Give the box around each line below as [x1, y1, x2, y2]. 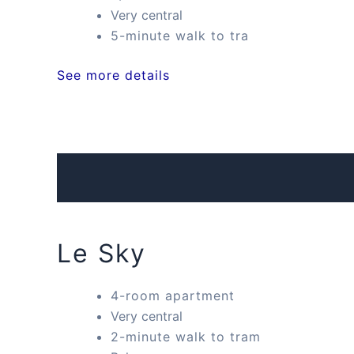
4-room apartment [111, 287, 235, 303]
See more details [57, 67, 170, 84]
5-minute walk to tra [111, 28, 249, 44]
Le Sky [57, 237, 146, 269]
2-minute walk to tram [111, 328, 261, 345]
